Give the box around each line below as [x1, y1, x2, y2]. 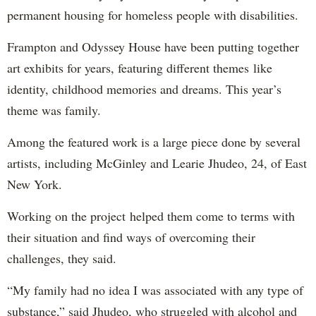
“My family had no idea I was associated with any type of [7, 281, 303, 298]
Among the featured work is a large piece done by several [7, 133, 300, 150]
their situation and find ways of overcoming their [7, 228, 255, 245]
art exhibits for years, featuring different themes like [7, 59, 272, 76]
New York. [7, 175, 62, 193]
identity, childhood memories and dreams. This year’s [7, 80, 281, 97]
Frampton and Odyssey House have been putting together [7, 37, 299, 55]
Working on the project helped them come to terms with [7, 207, 295, 224]
